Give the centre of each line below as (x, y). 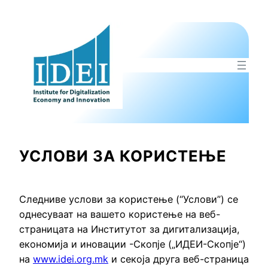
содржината (33, 41)
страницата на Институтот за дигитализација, (130, 229)
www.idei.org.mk (71, 259)
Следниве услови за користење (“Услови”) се (129, 199)
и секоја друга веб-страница (179, 259)
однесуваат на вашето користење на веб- (120, 214)
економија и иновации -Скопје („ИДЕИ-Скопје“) (133, 244)
